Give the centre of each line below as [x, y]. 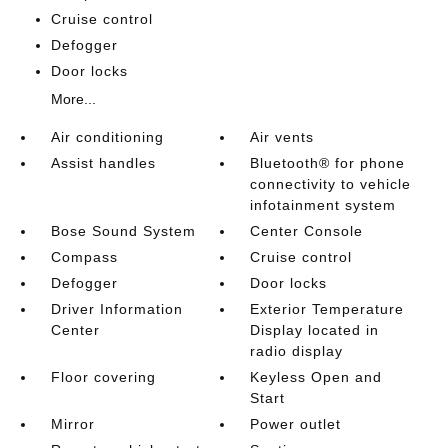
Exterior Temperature [327, 309]
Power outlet [296, 424]
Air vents [282, 137]
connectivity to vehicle [331, 184]
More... [73, 99]
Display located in [315, 330]
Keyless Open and [316, 377]
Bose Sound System [123, 231]
